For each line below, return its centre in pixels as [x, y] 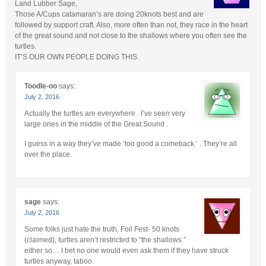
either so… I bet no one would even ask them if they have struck [126, 250]
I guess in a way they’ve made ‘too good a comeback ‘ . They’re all [130, 143]
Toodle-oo [40, 86]
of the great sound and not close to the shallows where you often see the [131, 35]
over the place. [48, 154]
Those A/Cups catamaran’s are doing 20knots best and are [109, 14]
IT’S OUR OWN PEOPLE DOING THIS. [77, 57]
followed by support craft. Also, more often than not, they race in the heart [131, 25]
